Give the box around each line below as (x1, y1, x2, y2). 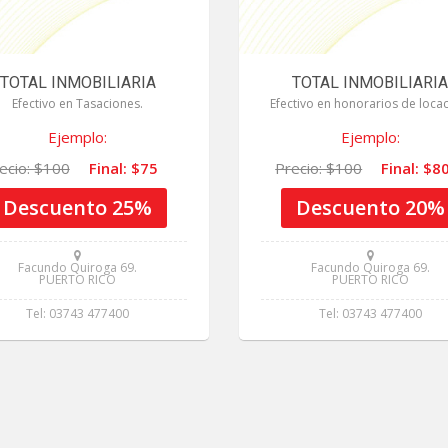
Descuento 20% (295, 194, 445, 222)
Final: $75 (88, 158, 158, 179)
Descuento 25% (3, 194, 153, 222)
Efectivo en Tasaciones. (12, 95, 144, 113)
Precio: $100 (275, 158, 363, 179)
